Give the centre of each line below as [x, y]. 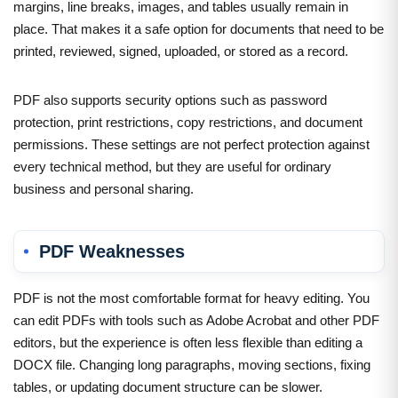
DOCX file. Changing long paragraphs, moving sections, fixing [192, 364]
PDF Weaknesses [112, 251]
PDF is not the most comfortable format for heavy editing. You [191, 298]
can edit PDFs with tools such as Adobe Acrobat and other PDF [196, 320]
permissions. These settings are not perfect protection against [191, 144]
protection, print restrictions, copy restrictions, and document [188, 122]
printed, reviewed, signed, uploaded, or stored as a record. [181, 51]
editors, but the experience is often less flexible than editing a [188, 342]
